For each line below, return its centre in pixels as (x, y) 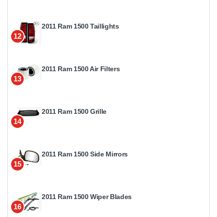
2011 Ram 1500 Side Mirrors (85, 154)
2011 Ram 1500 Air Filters (81, 69)
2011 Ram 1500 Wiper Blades (87, 196)
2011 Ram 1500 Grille (74, 111)
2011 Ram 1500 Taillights (80, 26)
